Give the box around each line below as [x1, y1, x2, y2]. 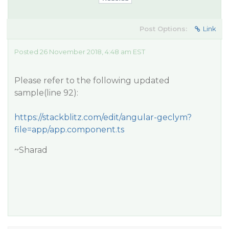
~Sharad [14, 145, 48, 155]
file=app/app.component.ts [14, 125, 124, 134]
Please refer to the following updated [14, 76, 170, 85]
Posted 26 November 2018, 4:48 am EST [14, 48, 145, 56]
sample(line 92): [14, 88, 78, 98]
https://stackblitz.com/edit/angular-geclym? [14, 112, 192, 122]
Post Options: [140, 25, 187, 33]
